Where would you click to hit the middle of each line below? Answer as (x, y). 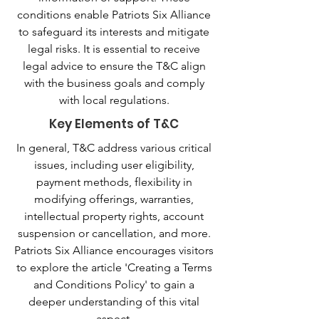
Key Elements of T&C (114, 124)
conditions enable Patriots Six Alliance (114, 15)
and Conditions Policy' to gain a (114, 284)
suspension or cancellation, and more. (114, 233)
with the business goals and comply (114, 83)
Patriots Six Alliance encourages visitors (114, 250)
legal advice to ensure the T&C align (114, 66)
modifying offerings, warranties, (114, 199)
